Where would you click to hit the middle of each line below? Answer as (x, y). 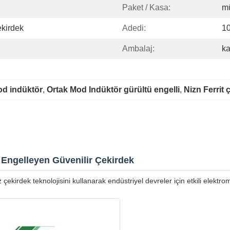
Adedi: (134, 28)
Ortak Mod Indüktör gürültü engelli (113, 90)
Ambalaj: (138, 49)
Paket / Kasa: (146, 7)
